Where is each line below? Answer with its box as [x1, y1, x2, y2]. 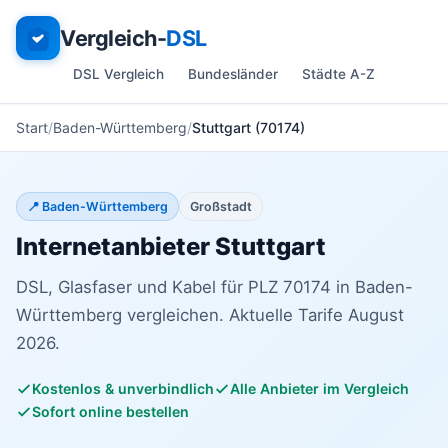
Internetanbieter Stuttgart [16, 232, 326, 261]
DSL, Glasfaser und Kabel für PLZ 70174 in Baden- [16, 277, 413, 297]
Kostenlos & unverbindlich [32, 380, 214, 397]
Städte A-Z [302, 66, 375, 82]
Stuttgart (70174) [192, 119, 305, 136]
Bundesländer [188, 66, 278, 82]
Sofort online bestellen [32, 403, 189, 420]
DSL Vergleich [73, 66, 164, 82]
